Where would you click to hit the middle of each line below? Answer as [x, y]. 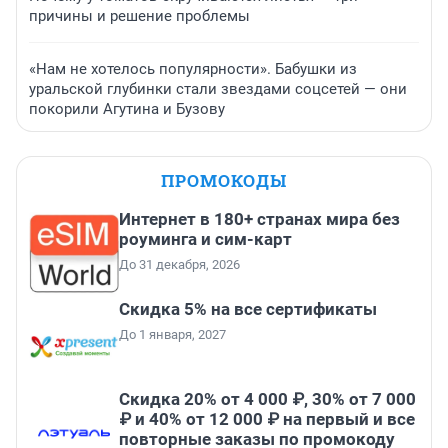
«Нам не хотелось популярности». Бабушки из [193, 69]
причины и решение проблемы [139, 16]
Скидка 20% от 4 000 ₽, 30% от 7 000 [267, 399]
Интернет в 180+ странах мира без [259, 219]
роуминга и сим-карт [205, 239]
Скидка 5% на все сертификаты [248, 309]
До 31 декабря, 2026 [179, 265]
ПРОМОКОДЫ [224, 181]
